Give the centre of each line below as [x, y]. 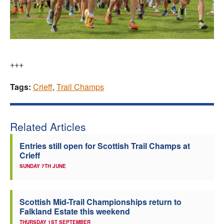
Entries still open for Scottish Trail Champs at [105, 146]
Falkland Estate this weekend [75, 211]
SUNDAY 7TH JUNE [43, 166]
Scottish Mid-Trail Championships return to [100, 202]
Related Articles [48, 127]
